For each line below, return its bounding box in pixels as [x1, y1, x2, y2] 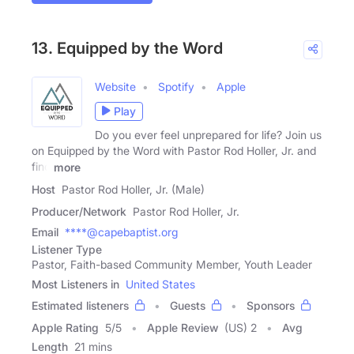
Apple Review [147, 320, 218, 334]
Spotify [158, 79, 194, 93]
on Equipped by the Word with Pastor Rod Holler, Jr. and [32, 143, 316, 157]
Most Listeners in [32, 277, 119, 291]
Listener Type [32, 242, 102, 256]
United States [126, 277, 195, 291]
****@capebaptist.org [65, 224, 178, 239]
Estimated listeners [32, 298, 129, 312]
